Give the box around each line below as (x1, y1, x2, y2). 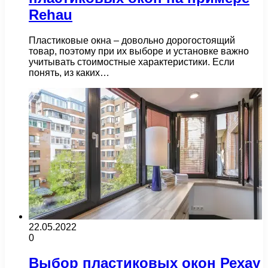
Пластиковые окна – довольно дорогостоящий (29, 35, 235, 45)
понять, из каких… (29, 67, 109, 78)
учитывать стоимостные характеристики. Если (29, 56, 234, 67)
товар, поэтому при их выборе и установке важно (29, 45, 249, 56)
